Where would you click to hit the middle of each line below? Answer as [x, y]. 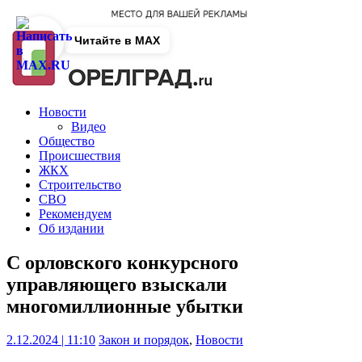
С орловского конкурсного [122, 262]
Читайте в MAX [117, 40]
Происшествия [80, 155]
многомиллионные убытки [125, 306]
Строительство [80, 184]
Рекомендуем [75, 213]
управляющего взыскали [117, 284]
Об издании [72, 228]
